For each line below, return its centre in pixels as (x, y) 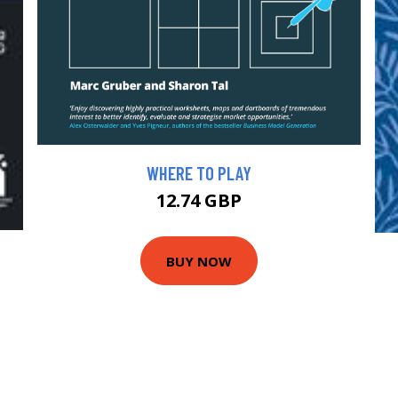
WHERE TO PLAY (199, 173)
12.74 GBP (199, 201)
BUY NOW (199, 261)
